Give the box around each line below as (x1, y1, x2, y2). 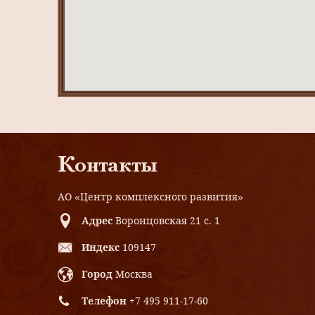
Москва (115, 267, 153, 281)
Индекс (82, 240, 120, 255)
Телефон (82, 294, 127, 308)
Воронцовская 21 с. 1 (115, 214, 220, 228)
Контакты (58, 156, 157, 177)
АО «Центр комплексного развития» (58, 190, 243, 204)
